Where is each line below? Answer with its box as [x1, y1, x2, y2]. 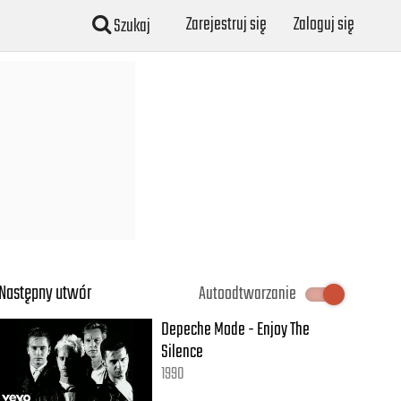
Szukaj [111, 12, 150, 41]
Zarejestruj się [186, 10, 267, 39]
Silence [161, 337, 204, 367]
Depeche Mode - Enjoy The [161, 315, 311, 345]
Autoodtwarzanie [198, 279, 296, 309]
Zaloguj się [294, 10, 354, 39]
